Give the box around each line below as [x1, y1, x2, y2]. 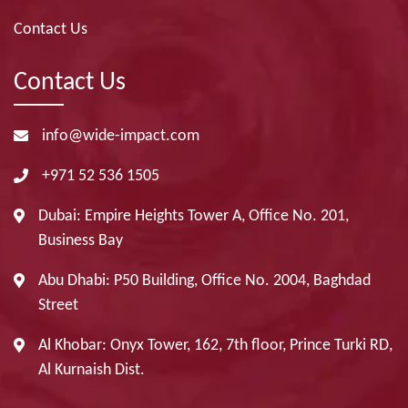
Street [38, 296, 78, 314]
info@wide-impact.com [42, 127, 199, 145]
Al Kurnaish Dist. [38, 361, 145, 379]
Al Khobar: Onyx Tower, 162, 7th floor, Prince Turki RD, [38, 336, 393, 354]
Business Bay [38, 231, 123, 250]
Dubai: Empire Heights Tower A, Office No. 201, [38, 207, 349, 225]
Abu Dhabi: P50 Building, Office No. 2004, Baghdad [38, 271, 371, 290]
